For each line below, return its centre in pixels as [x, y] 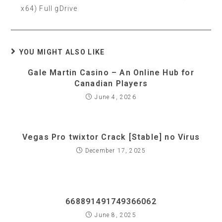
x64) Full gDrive [49, 8]
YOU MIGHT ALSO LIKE [62, 52]
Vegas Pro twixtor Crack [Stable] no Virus [111, 137]
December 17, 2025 [115, 151]
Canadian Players [111, 83]
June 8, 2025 [115, 215]
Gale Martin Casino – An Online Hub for [111, 73]
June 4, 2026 [115, 97]
